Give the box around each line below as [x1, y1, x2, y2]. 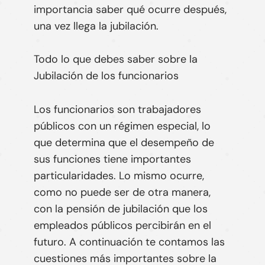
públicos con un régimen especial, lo [33, 119, 211, 134]
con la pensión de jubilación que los [33, 202, 208, 216]
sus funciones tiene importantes [33, 152, 191, 167]
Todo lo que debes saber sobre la [33, 52, 198, 67]
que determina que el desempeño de [33, 135, 214, 150]
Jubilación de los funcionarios [33, 69, 179, 83]
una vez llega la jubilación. [33, 18, 159, 33]
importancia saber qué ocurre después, [33, 2, 227, 17]
